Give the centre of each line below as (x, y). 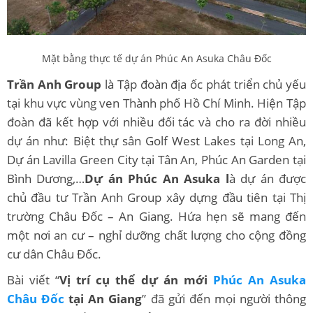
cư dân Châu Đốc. (54, 254)
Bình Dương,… (46, 178)
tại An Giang (103, 298)
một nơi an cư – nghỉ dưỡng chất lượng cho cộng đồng (156, 235)
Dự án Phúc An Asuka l (157, 178)
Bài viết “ (34, 279)
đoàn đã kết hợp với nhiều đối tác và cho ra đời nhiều (156, 122)
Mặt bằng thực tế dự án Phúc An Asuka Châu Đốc (156, 58)
